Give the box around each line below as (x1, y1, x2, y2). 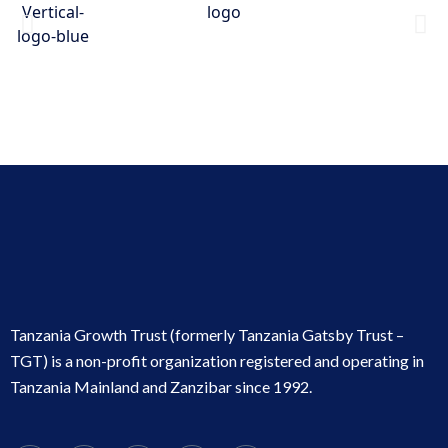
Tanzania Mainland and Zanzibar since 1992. (10, 377, 312, 396)
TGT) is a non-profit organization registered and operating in (10, 351, 424, 370)
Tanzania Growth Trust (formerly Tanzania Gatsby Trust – (10, 325, 404, 344)
